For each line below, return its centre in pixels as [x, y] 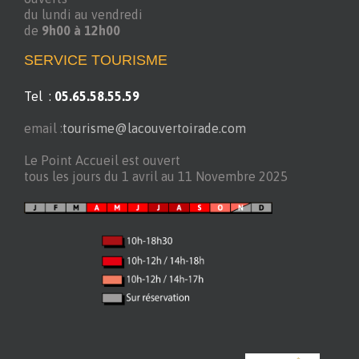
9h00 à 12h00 [81, 31]
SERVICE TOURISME [96, 61]
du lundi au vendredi [83, 15]
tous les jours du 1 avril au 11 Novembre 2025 [156, 177]
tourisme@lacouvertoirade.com [154, 129]
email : [43, 129]
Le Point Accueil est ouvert [102, 161]
